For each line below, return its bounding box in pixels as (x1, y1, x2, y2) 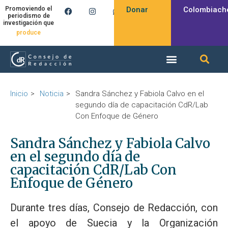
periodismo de (7, 12, 50, 20)
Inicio (10, 89, 28, 98)
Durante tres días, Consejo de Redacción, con (10, 201, 218, 214)
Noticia (40, 89, 64, 98)
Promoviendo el (5, 5, 52, 13)
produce (16, 29, 41, 37)
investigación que (3, 19, 54, 27)
